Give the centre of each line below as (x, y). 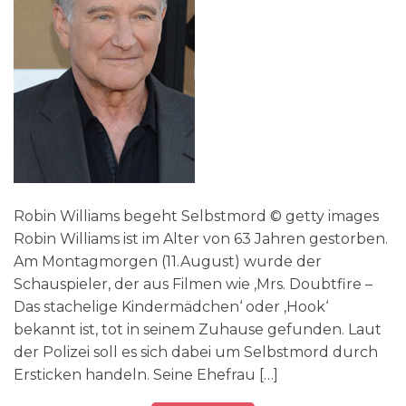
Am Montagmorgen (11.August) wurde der (168, 261)
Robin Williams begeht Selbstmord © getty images (196, 216)
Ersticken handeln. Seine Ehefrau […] (146, 374)
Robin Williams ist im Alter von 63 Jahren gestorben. (201, 238)
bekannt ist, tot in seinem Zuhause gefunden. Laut (198, 329)
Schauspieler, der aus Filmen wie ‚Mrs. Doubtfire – (193, 284)
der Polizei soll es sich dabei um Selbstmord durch (196, 352)
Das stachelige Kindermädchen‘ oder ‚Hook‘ (171, 306)
